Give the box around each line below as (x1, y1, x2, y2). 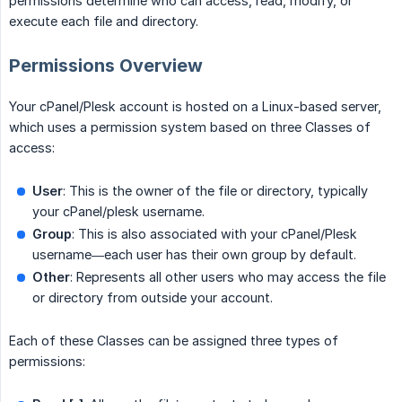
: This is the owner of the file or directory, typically (63, 183, 368, 199)
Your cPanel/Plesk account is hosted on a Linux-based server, (9, 99, 381, 115)
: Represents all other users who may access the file (70, 269, 386, 285)
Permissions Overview (9, 55, 203, 77)
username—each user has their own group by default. (32, 247, 356, 263)
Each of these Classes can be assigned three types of (9, 333, 338, 349)
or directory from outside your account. (32, 290, 273, 306)
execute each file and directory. (9, 13, 198, 30)
